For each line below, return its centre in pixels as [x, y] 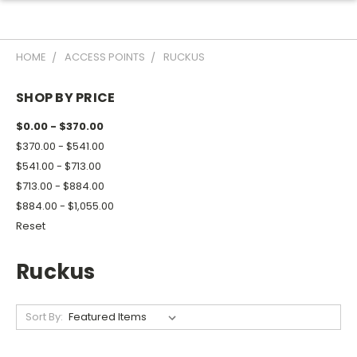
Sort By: [44, 316]
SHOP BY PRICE [66, 98]
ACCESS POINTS [105, 57]
